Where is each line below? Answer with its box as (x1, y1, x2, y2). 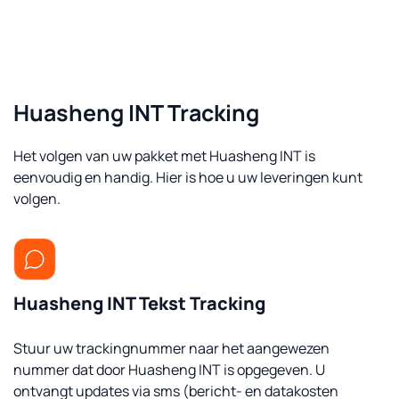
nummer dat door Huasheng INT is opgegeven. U (13, 360, 325, 379)
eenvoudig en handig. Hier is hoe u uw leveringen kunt (13, 167, 362, 187)
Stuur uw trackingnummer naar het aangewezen (13, 338, 330, 358)
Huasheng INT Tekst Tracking (13, 291, 265, 315)
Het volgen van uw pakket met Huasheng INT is (13, 146, 315, 166)
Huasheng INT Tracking (13, 97, 259, 128)
